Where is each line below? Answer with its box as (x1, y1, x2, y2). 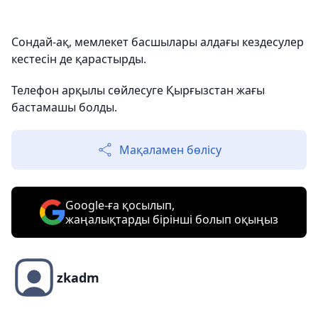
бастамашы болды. (11, 99, 117, 116)
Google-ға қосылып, (65, 197, 175, 214)
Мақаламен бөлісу (119, 142, 221, 158)
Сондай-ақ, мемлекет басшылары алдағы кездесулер (11, 34, 304, 50)
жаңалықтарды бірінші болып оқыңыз (65, 212, 278, 228)
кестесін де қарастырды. (11, 51, 146, 67)
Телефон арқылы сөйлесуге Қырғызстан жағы (11, 82, 265, 99)
